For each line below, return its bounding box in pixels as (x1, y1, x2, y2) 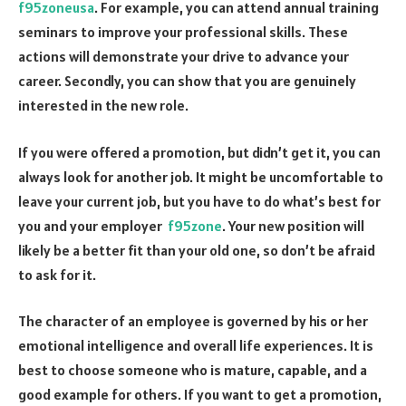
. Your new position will (222, 216, 364, 235)
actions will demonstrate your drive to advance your (18, 47, 349, 66)
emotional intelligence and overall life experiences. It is (18, 336, 373, 355)
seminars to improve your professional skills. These (18, 23, 348, 42)
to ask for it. (18, 265, 96, 284)
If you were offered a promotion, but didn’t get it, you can (18, 142, 381, 161)
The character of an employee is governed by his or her (18, 312, 368, 331)
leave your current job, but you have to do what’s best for (18, 191, 381, 210)
